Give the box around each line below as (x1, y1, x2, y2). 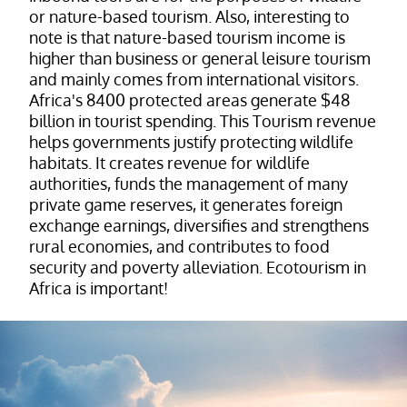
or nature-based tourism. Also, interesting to (29, 6, 350, 27)
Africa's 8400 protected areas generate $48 (29, 90, 350, 111)
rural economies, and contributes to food (29, 236, 330, 257)
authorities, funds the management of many (29, 174, 348, 194)
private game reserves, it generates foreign (29, 194, 342, 215)
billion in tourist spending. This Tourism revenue (29, 111, 376, 132)
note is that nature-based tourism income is (29, 27, 345, 48)
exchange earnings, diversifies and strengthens (29, 215, 369, 236)
